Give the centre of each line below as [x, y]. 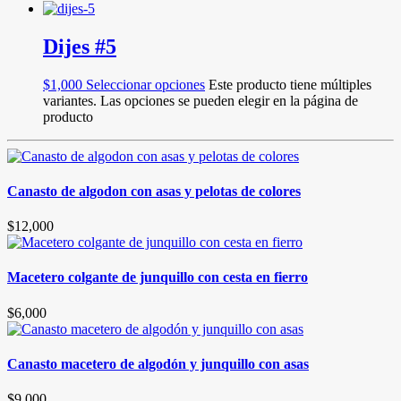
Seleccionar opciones [145, 84]
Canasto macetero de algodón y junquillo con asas [158, 364]
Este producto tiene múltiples [290, 84]
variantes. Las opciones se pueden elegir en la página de [200, 100]
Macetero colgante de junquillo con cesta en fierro [158, 277]
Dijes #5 [80, 46]
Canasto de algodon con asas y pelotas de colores [154, 191]
